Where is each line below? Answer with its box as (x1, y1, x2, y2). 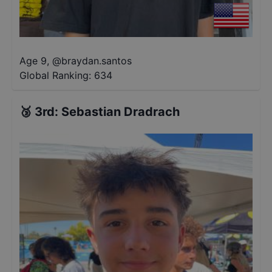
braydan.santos (61, 55, 132, 67)
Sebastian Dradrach (61, 104, 180, 119)
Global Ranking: (19, 69, 91, 81)
